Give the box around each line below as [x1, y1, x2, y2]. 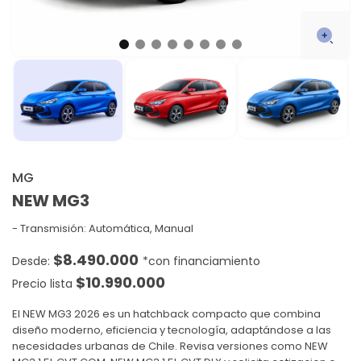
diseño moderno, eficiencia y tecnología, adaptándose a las [12, 322, 331, 338]
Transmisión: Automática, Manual [20, 220, 193, 236]
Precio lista [12, 275, 76, 292]
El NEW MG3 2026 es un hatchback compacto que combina [12, 305, 321, 322]
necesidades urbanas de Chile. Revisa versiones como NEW [12, 338, 328, 354]
